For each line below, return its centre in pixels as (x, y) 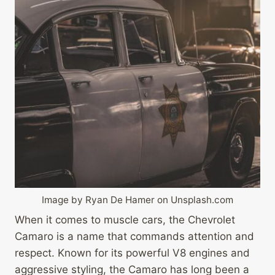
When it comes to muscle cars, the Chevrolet (125, 220)
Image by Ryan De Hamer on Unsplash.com (137, 199)
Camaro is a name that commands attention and (134, 237)
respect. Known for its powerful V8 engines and (132, 253)
